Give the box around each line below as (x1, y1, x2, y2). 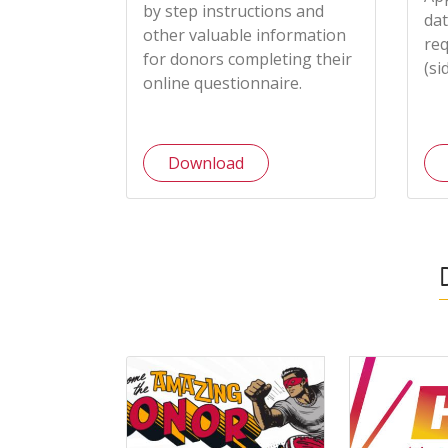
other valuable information (143, 24, 346, 47)
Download (168, 152, 244, 175)
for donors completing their (143, 48, 352, 71)
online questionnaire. (143, 72, 302, 95)
